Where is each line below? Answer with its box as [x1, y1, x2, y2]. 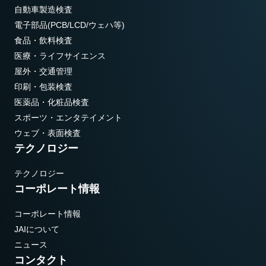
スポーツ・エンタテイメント [14, 113, 122, 123]
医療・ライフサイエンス [14, 51, 106, 61]
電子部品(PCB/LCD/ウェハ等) [14, 20, 125, 30]
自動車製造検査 [14, 5, 72, 15]
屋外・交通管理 [14, 66, 72, 77]
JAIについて [14, 224, 59, 235]
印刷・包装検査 [14, 82, 72, 92]
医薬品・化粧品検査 [14, 97, 89, 107]
